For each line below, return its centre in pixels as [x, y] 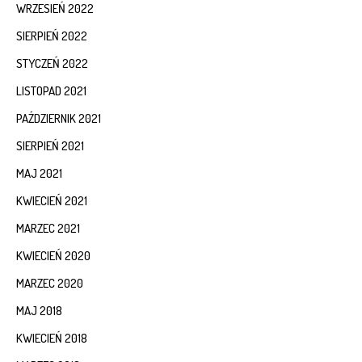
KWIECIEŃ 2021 [52, 201]
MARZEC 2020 [50, 284]
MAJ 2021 [39, 174]
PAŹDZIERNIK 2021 [59, 119]
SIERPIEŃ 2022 [52, 36]
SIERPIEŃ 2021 [50, 146]
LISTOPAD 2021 [51, 91]
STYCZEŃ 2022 [52, 64]
